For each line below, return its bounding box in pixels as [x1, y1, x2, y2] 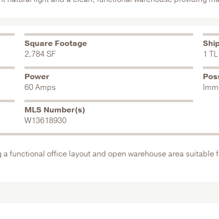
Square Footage [24, 38, 87, 49]
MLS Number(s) [24, 105, 85, 115]
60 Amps [24, 82, 56, 93]
